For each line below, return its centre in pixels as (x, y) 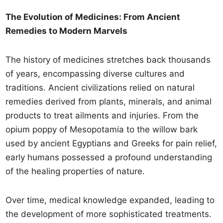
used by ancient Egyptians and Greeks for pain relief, (111, 143)
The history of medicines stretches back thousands (108, 60)
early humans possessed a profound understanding (109, 157)
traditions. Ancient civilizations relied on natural (100, 88)
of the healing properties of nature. (75, 171)
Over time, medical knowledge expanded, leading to (110, 200)
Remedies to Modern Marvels (67, 31)
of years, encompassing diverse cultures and (95, 74)
